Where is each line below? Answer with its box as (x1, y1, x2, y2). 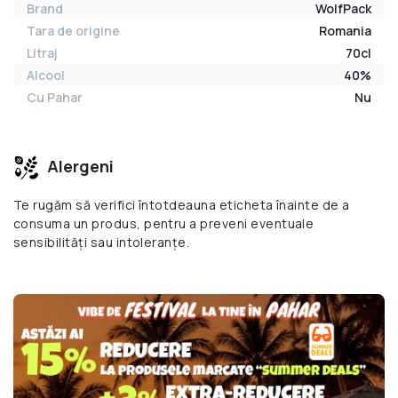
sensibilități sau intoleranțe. (13, 234, 190, 251)
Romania (319, 22, 371, 40)
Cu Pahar (27, 89, 83, 107)
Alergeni (44, 155, 114, 177)
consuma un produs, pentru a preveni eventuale (13, 215, 314, 233)
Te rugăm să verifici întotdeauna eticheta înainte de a (13, 196, 350, 214)
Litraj (27, 44, 58, 62)
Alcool (27, 67, 65, 84)
